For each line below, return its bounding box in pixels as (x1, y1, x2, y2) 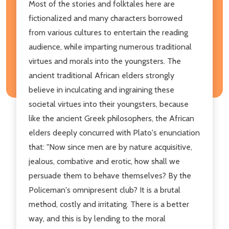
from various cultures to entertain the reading (29, 27, 188, 37)
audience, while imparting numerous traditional (29, 41, 192, 52)
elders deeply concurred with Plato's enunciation (29, 127, 200, 138)
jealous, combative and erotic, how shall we (29, 156, 180, 166)
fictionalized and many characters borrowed (29, 13, 182, 23)
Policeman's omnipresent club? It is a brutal (29, 185, 180, 195)
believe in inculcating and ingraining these (29, 84, 174, 95)
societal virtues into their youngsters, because (29, 99, 189, 109)
